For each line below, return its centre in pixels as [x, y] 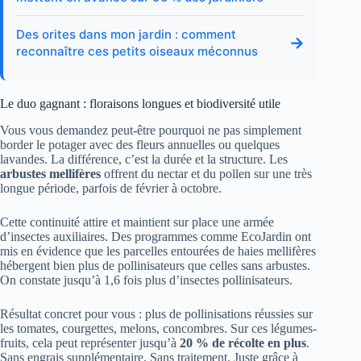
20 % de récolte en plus [243, 342]
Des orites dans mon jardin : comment [126, 35]
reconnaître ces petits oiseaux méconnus [137, 52]
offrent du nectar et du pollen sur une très [206, 173]
